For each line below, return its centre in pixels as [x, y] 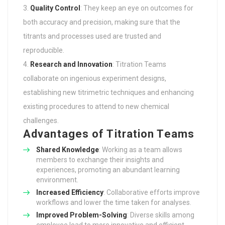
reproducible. [44, 50]
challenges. [41, 121]
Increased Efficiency [70, 193]
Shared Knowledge [68, 150]
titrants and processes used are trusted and [92, 36]
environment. [57, 180]
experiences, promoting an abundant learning [108, 170]
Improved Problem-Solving [82, 215]
